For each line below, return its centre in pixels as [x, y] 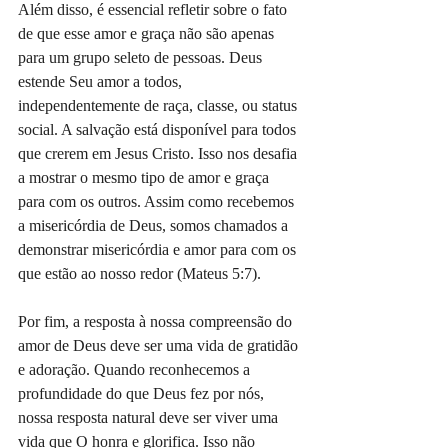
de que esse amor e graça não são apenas [148, 33]
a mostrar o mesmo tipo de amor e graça [145, 177]
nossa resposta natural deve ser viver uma [150, 417]
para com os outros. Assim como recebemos [158, 201]
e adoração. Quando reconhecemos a [136, 369]
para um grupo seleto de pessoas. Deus [142, 57]
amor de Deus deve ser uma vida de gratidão [160, 345]
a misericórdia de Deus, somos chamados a [155, 225]
